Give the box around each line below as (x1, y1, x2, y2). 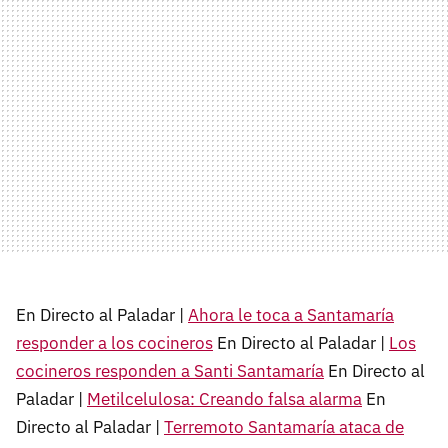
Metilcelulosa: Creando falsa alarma (87, 388, 362, 410)
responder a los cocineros (16, 332, 213, 354)
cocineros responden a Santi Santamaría (16, 360, 324, 382)
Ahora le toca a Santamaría (188, 304, 394, 326)
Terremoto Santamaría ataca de (164, 416, 404, 438)
